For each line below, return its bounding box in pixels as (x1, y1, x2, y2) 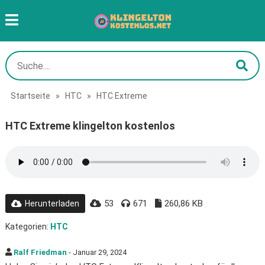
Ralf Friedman (13, 248, 67, 257)
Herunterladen (24, 199, 79, 208)
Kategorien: (5, 222, 50, 231)
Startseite (10, 91, 50, 101)
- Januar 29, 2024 (66, 248, 127, 257)
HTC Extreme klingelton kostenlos (5, 119, 175, 132)
